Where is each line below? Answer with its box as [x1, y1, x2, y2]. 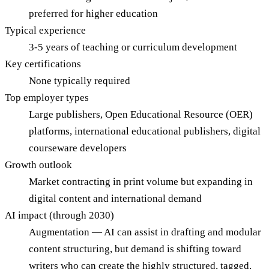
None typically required [29, 75, 130, 87]
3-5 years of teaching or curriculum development [29, 41, 237, 53]
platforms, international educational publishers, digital [29, 125, 261, 138]
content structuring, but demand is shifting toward [29, 243, 241, 255]
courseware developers [29, 142, 127, 154]
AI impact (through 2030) [5, 210, 114, 222]
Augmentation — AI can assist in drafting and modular [29, 226, 261, 238]
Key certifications [5, 58, 81, 70]
